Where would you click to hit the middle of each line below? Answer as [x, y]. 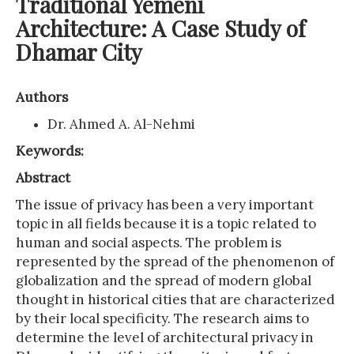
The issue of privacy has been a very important [165, 205]
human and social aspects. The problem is [149, 243]
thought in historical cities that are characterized [175, 299]
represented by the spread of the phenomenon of [175, 262]
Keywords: [50, 151]
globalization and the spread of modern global [164, 281]
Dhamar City [79, 52]
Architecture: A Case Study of [160, 28]
